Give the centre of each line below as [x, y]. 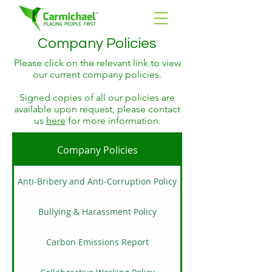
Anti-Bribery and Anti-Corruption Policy [97, 181]
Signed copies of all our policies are [97, 97]
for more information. [113, 121]
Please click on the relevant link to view [97, 63]
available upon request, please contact [97, 109]
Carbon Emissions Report [97, 242]
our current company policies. [97, 74]
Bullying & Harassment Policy [97, 211]
